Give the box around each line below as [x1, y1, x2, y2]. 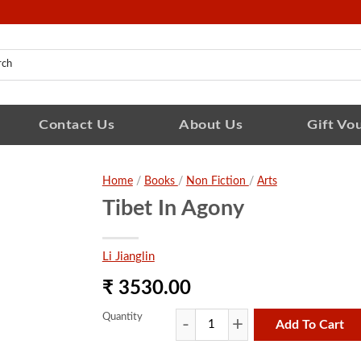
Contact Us [39, 118, 114, 131]
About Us [179, 118, 243, 131]
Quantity [102, 312, 143, 323]
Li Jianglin [102, 251, 155, 263]
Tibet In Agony [102, 197, 244, 219]
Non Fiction [185, 176, 249, 187]
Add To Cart [276, 318, 345, 332]
